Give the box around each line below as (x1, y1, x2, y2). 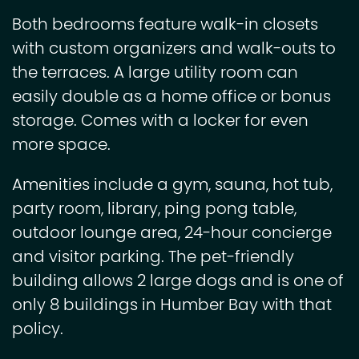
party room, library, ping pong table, (12, 197, 296, 224)
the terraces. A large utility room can (12, 61, 298, 87)
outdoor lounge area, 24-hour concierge (12, 221, 332, 248)
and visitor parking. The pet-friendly (12, 245, 294, 272)
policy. (12, 317, 63, 344)
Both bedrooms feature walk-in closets (12, 13, 318, 39)
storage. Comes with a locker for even (12, 109, 309, 135)
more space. (12, 133, 111, 159)
